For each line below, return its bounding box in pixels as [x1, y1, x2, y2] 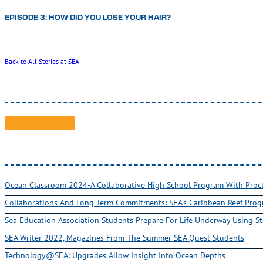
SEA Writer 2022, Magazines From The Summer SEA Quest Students [5, 232, 244, 242]
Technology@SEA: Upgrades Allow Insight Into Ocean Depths [5, 249, 225, 260]
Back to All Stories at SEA [5, 56, 79, 66]
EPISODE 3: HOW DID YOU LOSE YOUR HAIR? [5, 14, 171, 22]
